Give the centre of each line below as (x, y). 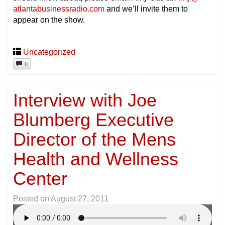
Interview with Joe (85, 100)
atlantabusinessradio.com (59, 9)
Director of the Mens (94, 139)
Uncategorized (49, 52)
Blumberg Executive (93, 120)
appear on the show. (49, 20)
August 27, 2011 (80, 198)
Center (40, 178)
